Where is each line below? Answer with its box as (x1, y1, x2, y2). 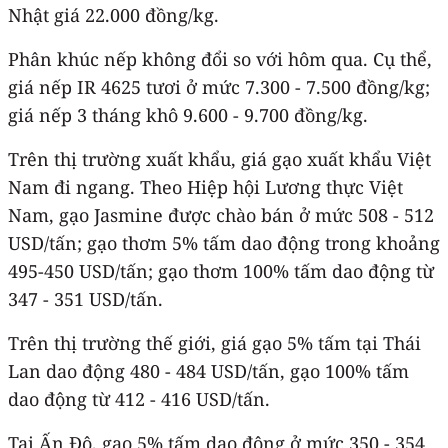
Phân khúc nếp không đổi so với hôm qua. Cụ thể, (8, 46, 432, 71)
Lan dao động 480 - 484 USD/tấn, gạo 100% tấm (8, 358, 409, 383)
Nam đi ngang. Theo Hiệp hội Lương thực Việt (8, 174, 403, 199)
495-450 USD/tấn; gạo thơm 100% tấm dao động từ (8, 258, 434, 283)
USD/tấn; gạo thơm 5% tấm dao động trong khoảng (8, 230, 440, 255)
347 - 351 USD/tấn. (8, 286, 163, 311)
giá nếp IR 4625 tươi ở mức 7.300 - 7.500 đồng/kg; (8, 74, 430, 99)
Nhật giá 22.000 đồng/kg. (8, 2, 219, 27)
